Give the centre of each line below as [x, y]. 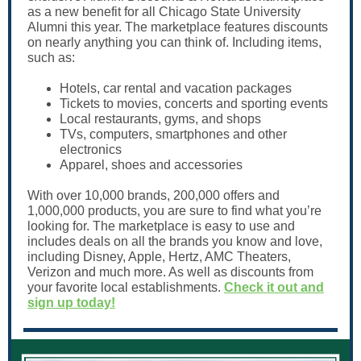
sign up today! [71, 303]
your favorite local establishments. [126, 287]
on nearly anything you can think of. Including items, [174, 42]
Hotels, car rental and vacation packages [176, 88]
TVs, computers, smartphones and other [173, 134]
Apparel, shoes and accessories [151, 165]
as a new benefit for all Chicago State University [164, 12]
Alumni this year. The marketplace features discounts [178, 27]
